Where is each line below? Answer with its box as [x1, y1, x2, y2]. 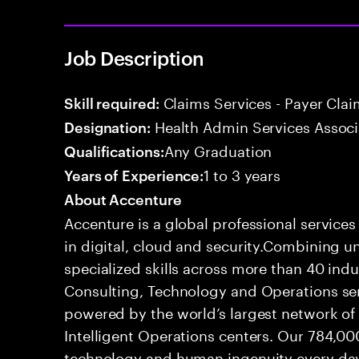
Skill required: [64, 92, 159, 112]
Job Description [64, 45, 204, 71]
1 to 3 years [204, 162, 281, 184]
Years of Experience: [64, 164, 204, 184]
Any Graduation [163, 138, 272, 160]
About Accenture [64, 188, 182, 208]
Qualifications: [64, 140, 164, 160]
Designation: [64, 116, 151, 136]
